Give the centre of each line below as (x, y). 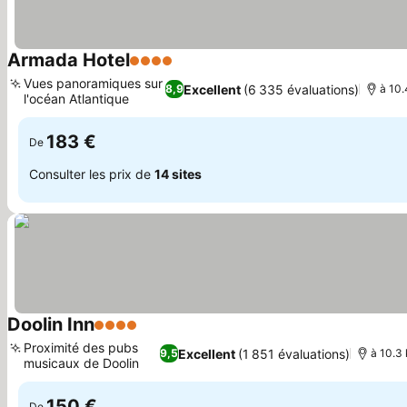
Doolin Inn (51, 324)
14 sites (178, 174)
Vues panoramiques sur (93, 83)
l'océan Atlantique (76, 99)
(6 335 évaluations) (302, 89)
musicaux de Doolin (81, 363)
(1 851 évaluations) (293, 353)
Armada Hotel (69, 60)
